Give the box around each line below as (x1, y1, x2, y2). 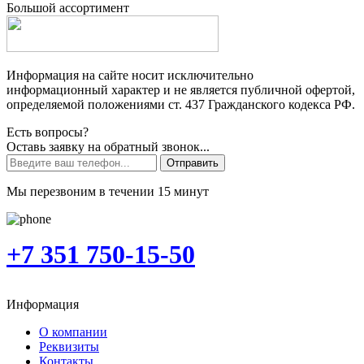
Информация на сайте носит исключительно (6, 67, 253, 82)
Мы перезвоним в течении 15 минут (6, 184, 209, 198)
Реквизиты (39, 339, 99, 353)
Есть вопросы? (6, 124, 89, 139)
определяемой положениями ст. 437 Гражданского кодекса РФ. (6, 97, 355, 111)
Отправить (167, 156, 219, 169)
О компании (39, 324, 107, 339)
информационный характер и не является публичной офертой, (6, 82, 355, 97)
